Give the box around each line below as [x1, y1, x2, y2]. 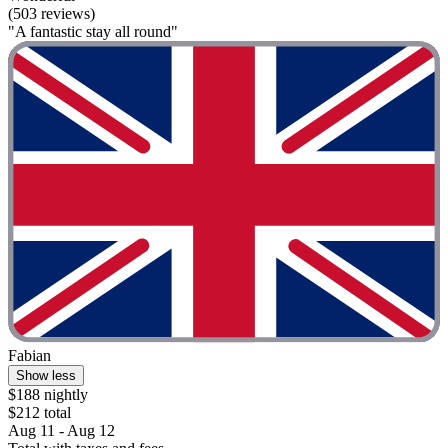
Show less [16, 368, 76, 384]
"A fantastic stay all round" [8, 22, 178, 40]
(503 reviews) [8, 4, 95, 22]
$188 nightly [8, 386, 88, 404]
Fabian [8, 347, 51, 365]
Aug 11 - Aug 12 [8, 422, 115, 440]
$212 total [8, 404, 71, 422]
